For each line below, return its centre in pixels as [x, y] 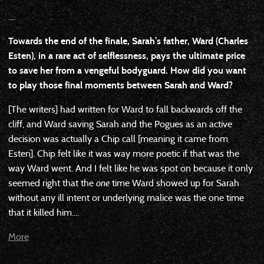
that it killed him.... [43, 212]
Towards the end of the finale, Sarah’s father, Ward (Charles [128, 41]
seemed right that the [52, 183]
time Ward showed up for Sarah [174, 183]
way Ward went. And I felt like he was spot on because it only [130, 168]
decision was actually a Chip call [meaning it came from [118, 138]
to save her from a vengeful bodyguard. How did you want [127, 70]
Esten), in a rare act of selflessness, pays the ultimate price [126, 55]
